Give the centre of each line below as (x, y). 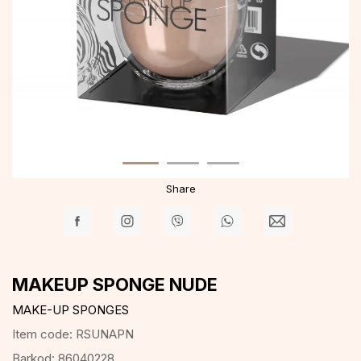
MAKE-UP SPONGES (71, 310)
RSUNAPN (105, 334)
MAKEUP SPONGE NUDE (115, 284)
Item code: (44, 334)
